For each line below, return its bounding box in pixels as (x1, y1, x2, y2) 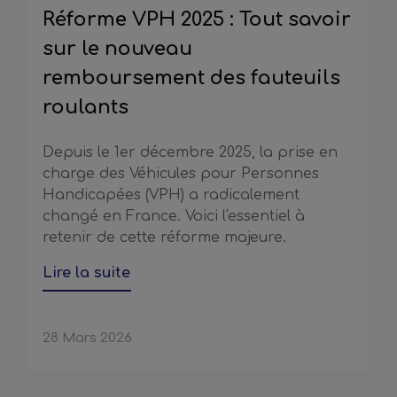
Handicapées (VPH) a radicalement (43, 187, 300, 204)
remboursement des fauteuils (43, 67, 340, 90)
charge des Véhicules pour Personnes (43, 166, 319, 183)
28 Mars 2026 (43, 331, 132, 346)
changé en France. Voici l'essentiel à (43, 208, 305, 225)
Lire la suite (43, 265, 130, 282)
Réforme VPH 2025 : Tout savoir (43, 9, 351, 31)
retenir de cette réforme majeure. (43, 230, 286, 246)
